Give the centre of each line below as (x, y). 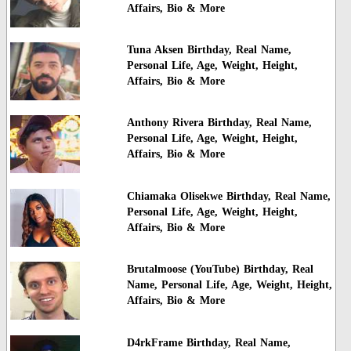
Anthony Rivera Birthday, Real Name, (219, 123)
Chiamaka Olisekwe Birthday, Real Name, (228, 196)
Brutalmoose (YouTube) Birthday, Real (220, 270)
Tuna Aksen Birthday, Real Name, (209, 50)
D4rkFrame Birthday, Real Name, (208, 342)
